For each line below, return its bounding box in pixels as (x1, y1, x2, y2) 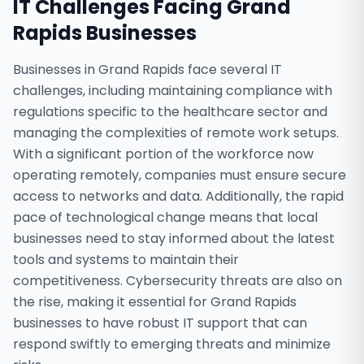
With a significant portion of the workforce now (13, 145, 314, 163)
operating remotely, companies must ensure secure (13, 166, 346, 184)
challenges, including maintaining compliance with (13, 81, 332, 100)
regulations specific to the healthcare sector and (13, 102, 327, 121)
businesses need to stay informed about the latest (13, 229, 335, 248)
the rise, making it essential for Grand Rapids (13, 292, 297, 311)
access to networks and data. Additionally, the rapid (13, 187, 344, 206)
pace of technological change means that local (13, 208, 318, 227)
